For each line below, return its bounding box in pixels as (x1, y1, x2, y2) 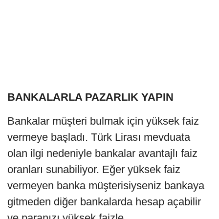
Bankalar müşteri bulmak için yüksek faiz (7, 114, 199, 127)
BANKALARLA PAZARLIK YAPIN (7, 90, 174, 103)
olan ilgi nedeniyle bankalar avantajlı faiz (7, 147, 197, 159)
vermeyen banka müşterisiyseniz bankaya (7, 179, 204, 192)
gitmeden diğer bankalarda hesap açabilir (7, 195, 201, 208)
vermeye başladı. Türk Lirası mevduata (7, 131, 190, 143)
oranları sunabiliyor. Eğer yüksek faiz (7, 163, 180, 175)
